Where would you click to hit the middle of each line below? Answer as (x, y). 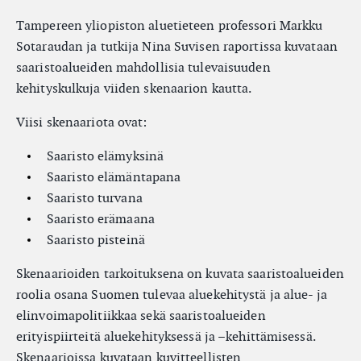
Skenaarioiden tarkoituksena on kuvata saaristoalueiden (180, 274)
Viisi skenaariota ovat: (82, 122)
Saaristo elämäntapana (114, 177)
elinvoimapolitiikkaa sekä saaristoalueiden (141, 315)
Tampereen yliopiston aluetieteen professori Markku (170, 25)
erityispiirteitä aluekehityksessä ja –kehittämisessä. (166, 336)
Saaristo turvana (95, 198)
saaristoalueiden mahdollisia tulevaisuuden (143, 67)
